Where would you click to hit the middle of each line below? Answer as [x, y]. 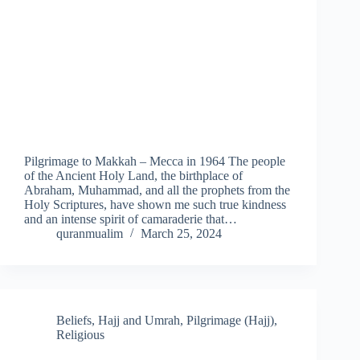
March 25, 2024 [181, 234]
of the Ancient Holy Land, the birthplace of [133, 176]
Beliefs [74, 321]
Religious [80, 335]
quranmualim [90, 234]
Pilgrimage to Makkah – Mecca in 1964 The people [155, 162]
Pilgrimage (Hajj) [230, 321]
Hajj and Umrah [139, 321]
